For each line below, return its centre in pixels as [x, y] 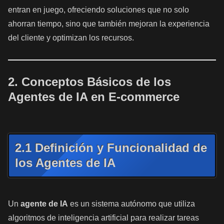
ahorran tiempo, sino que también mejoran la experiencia [109, 23]
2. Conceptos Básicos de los [89, 82]
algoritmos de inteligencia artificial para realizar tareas [103, 217]
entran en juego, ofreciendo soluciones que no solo [98, 9]
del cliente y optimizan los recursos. [71, 37]
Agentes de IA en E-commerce [94, 97]
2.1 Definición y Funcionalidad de [111, 147]
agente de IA [44, 203]
